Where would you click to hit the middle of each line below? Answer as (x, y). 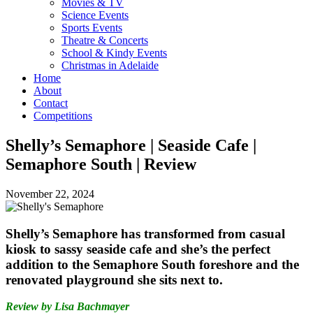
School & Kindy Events (114, 53)
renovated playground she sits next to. (114, 279)
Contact (51, 103)
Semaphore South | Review (101, 164)
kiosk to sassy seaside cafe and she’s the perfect (138, 249)
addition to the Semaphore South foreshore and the (152, 264)
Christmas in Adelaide (110, 65)
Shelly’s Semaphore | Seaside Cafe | (131, 145)
